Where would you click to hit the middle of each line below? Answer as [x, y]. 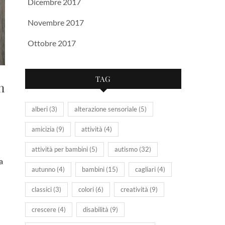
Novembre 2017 [56, 22]
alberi [40, 109]
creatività [134, 189]
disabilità [96, 209]
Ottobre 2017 [52, 43]
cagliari [145, 169]
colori [86, 189]
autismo [126, 149]
